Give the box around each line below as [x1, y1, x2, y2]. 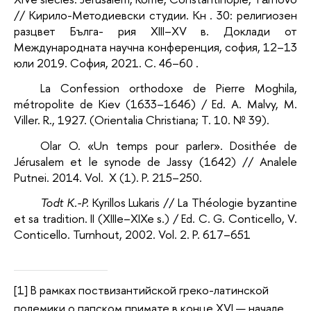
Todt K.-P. [40, 194, 89, 211]
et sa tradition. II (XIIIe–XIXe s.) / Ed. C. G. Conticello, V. [14, 210, 298, 227]
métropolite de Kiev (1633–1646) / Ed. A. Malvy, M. [14, 96, 298, 112]
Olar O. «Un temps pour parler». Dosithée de [40, 137, 298, 153]
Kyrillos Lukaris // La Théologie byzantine [88, 194, 298, 211]
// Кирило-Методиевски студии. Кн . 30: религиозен [14, 6, 298, 23]
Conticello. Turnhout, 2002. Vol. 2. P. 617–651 [14, 226, 251, 243]
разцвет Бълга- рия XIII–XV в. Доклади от [14, 22, 298, 39]
